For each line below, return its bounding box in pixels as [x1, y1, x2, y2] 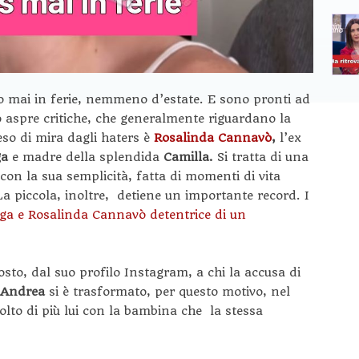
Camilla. [163, 149, 217, 164]
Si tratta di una [217, 149, 309, 164]
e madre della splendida [12, 149, 163, 164]
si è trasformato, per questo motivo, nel [49, 284, 290, 299]
